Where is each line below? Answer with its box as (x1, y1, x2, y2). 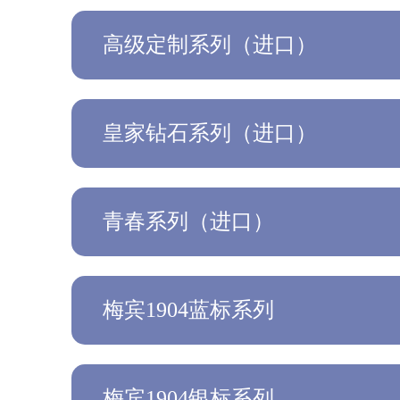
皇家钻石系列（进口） (103, 121, 317, 146)
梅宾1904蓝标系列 (103, 298, 274, 322)
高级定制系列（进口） (103, 33, 317, 57)
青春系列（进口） (103, 210, 274, 234)
